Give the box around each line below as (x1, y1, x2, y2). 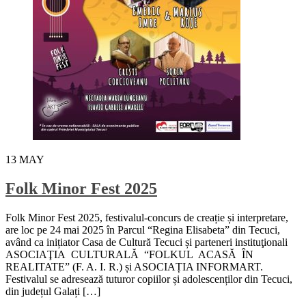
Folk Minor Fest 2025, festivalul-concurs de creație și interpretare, (5, 211, 288, 223)
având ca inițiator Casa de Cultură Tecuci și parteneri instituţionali (5, 236, 288, 248)
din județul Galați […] (5, 285, 100, 297)
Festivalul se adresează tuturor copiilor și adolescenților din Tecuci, (5, 273, 292, 285)
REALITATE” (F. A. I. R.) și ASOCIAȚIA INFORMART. (5, 260, 263, 273)
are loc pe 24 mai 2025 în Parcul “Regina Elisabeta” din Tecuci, (5, 223, 280, 236)
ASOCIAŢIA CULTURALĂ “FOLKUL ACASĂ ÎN (5, 248, 253, 260)
